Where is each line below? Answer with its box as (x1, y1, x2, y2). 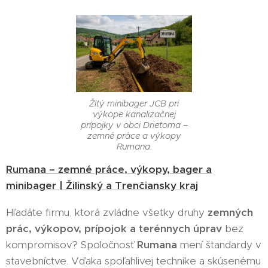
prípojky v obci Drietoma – (80, 119, 188, 130)
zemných (208, 205, 253, 219)
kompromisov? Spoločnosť (6, 237, 137, 251)
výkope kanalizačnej (92, 108, 176, 120)
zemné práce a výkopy (87, 130, 181, 141)
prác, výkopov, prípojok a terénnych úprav (6, 221, 222, 235)
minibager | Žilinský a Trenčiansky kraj (6, 178, 198, 192)
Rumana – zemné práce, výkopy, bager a (6, 162, 212, 176)
